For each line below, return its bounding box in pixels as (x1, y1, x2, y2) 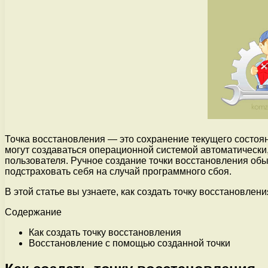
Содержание (5, 206, 62, 217)
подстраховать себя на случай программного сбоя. (5, 166, 232, 176)
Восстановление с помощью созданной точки (29, 237, 230, 248)
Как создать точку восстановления (29, 227, 181, 237)
